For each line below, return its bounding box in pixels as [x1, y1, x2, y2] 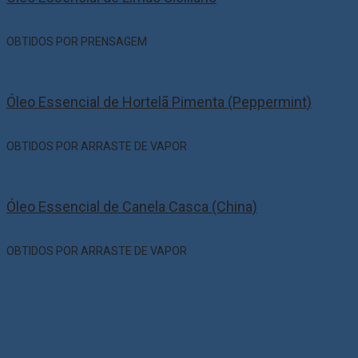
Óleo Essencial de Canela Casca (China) [6, 198, 257, 216]
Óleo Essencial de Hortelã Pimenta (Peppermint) [6, 93, 312, 111]
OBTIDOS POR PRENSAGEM [6, 35, 147, 49]
